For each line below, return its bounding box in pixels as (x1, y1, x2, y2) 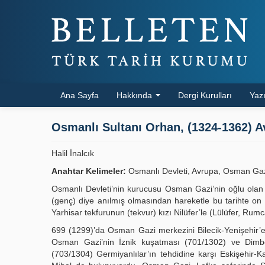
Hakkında (117, 91, 154, 100)
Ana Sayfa (60, 91, 99, 100)
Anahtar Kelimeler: (51, 166, 126, 176)
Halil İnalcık (51, 148, 94, 158)
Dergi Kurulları (178, 91, 232, 100)
